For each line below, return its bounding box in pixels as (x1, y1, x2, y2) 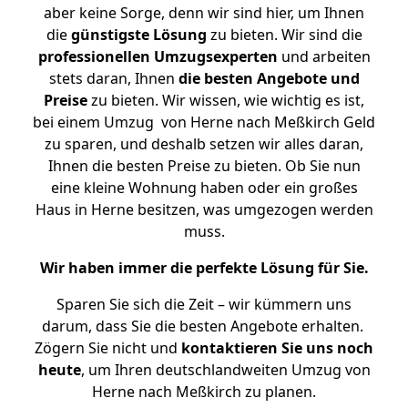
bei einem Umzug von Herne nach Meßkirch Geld (33, 112, 375, 132)
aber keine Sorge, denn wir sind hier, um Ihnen (44, 3, 364, 23)
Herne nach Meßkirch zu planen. (92, 382, 316, 402)
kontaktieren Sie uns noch (181, 338, 373, 358)
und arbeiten (277, 46, 371, 66)
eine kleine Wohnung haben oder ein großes (50, 178, 358, 198)
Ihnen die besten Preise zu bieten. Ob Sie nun (47, 156, 361, 176)
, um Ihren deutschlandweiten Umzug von (80, 360, 371, 380)
